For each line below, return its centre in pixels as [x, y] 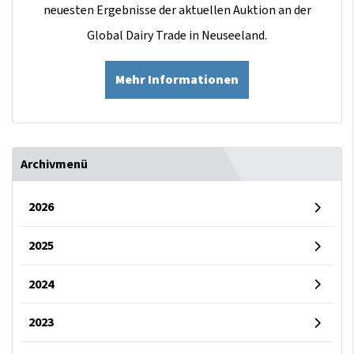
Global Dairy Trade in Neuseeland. [177, 35]
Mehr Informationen [177, 79]
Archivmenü [54, 164]
